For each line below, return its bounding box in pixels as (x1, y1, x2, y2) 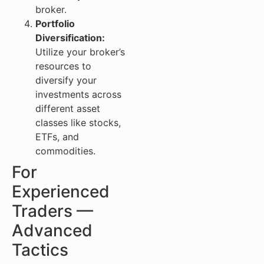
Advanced (12, 220, 93, 241)
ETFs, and (35, 131, 79, 143)
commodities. (35, 145, 95, 157)
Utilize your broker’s (35, 46, 125, 58)
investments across (35, 88, 121, 101)
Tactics (12, 240, 68, 260)
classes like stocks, (35, 117, 121, 129)
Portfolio (35, 18, 75, 30)
